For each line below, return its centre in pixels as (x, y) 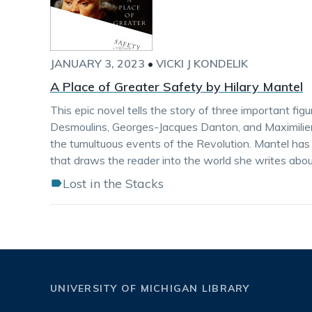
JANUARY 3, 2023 (97, 63)
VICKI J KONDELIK (202, 63)
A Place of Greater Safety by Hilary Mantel (177, 87)
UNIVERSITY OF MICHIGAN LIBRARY (150, 288)
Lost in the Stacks (113, 184)
